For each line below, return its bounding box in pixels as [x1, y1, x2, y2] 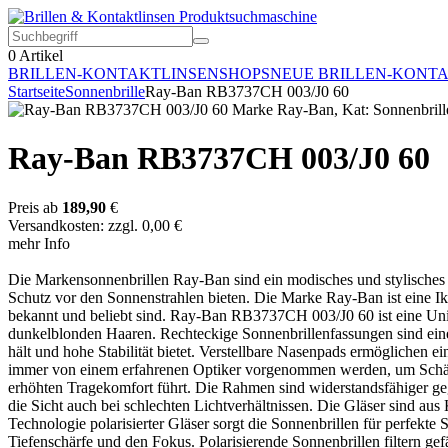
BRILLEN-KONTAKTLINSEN [8, 65, 219, 82]
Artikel [16, 47, 63, 64]
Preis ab [8, 198, 58, 216]
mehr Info [8, 234, 70, 252]
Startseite [8, 83, 65, 100]
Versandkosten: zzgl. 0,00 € [8, 216, 182, 234]
